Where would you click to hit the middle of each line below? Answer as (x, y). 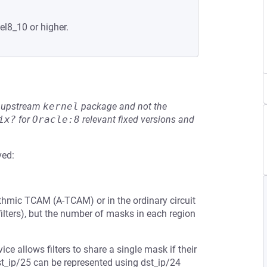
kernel (61, 106)
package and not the (123, 106)
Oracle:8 (56, 119)
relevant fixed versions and (137, 119)
